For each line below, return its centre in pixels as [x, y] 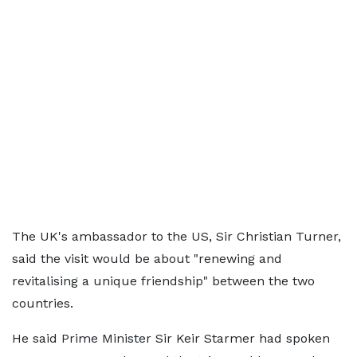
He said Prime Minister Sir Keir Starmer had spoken [171, 338]
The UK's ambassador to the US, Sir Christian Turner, [177, 236]
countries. [43, 303]
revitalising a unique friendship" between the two [163, 281]
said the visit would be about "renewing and [147, 259]
